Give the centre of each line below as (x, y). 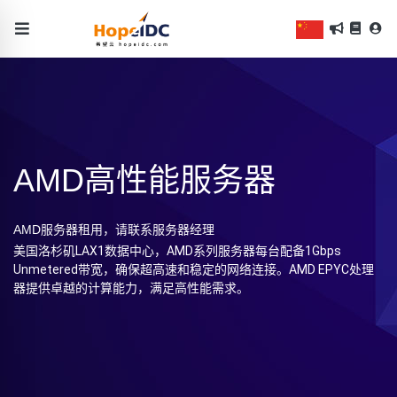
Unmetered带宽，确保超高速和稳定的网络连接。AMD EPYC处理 (194, 269)
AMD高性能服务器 (144, 180)
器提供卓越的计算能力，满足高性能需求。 (131, 288)
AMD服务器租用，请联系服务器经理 (114, 229)
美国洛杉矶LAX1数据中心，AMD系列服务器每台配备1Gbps (177, 250)
